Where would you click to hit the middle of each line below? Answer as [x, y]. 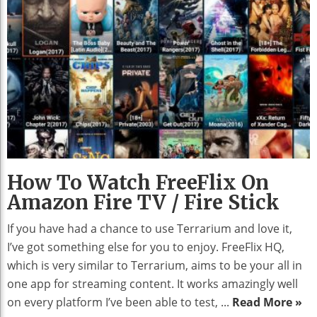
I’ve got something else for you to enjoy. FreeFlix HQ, [146, 247]
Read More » [267, 302]
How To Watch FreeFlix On [138, 183]
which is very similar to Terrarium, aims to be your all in [155, 266]
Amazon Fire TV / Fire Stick [143, 203]
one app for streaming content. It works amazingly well [152, 284]
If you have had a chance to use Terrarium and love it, [150, 229]
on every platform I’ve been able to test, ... [120, 302]
